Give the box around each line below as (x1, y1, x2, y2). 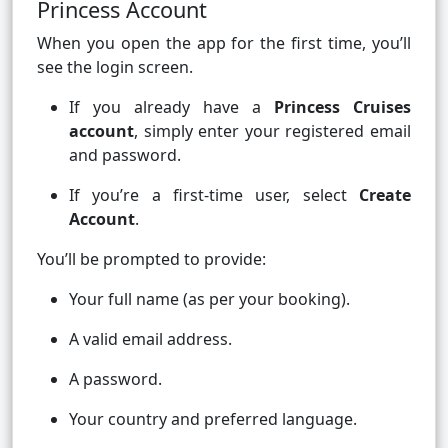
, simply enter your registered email (134, 120, 411, 143)
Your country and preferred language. (69, 408, 357, 431)
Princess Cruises (274, 96, 411, 119)
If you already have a (69, 96, 274, 119)
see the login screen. (37, 56, 193, 79)
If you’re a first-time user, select (69, 184, 359, 207)
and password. (69, 144, 181, 167)
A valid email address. (69, 328, 232, 351)
